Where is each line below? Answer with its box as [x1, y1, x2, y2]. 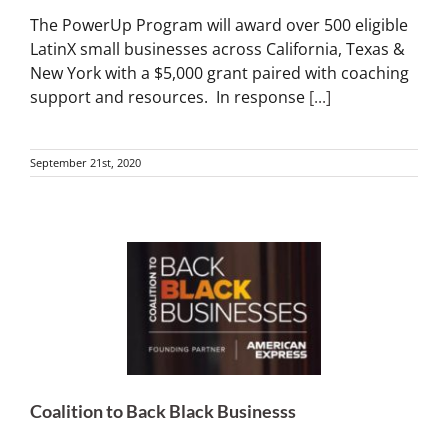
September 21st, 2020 [30, 155, 141, 171]
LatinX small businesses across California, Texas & [30, 38, 405, 61]
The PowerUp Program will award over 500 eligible [30, 14, 408, 37]
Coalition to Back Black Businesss [30, 400, 296, 423]
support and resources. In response [30, 86, 309, 109]
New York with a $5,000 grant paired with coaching [30, 62, 409, 85]
